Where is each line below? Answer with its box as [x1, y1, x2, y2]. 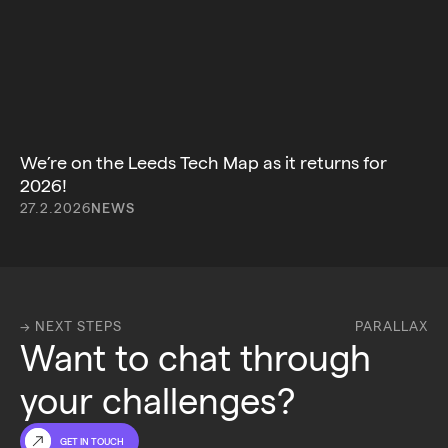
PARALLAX [355, 318, 428, 334]
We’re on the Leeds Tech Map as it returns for [20, 153, 387, 172]
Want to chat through [20, 338, 380, 378]
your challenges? [20, 381, 295, 421]
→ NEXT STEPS [20, 318, 122, 334]
